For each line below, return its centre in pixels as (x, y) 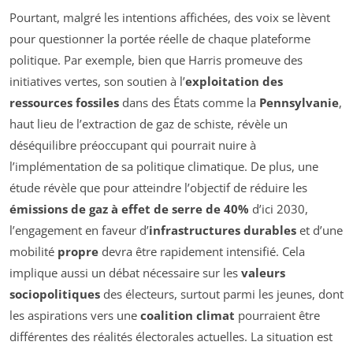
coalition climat (188, 316)
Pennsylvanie (299, 103)
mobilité (33, 252)
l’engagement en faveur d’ (79, 230)
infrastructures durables (223, 230)
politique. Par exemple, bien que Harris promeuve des (156, 60)
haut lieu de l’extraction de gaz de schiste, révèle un (149, 124)
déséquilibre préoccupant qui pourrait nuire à (133, 145)
